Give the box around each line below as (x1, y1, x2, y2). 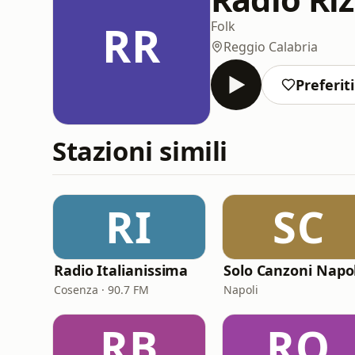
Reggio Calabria (223, 37, 318, 55)
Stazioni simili (52, 133, 228, 169)
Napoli (223, 282, 258, 297)
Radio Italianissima (54, 261, 189, 280)
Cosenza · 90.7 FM (54, 282, 149, 297)
